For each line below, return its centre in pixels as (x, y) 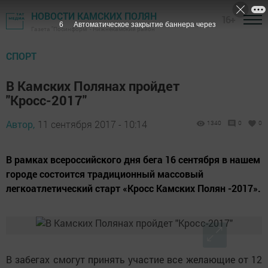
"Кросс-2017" (46, 100)
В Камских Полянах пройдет (93, 86)
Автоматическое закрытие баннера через (144, 25)
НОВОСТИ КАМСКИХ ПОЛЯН (94, 16)
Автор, (20, 124)
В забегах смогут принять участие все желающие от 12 (134, 259)
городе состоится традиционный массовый (105, 174)
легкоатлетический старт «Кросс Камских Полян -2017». (133, 188)
